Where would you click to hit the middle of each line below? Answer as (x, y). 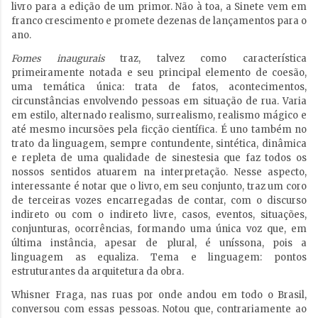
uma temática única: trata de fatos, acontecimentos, (159, 87)
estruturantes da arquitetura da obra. (98, 272)
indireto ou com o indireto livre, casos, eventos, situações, (159, 215)
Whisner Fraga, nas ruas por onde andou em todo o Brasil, (159, 295)
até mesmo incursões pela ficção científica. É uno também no (159, 130)
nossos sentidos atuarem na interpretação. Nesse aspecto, (159, 172)
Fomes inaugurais (58, 59)
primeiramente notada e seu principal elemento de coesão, (159, 73)
